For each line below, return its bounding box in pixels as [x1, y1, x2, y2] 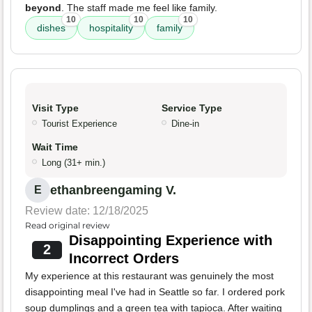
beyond [25, 2, 61, 14]
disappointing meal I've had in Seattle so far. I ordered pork [25, 286, 285, 298]
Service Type [162, 102, 222, 114]
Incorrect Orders [68, 251, 179, 267]
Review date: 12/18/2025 [25, 205, 148, 217]
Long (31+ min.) [42, 157, 105, 169]
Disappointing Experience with [68, 233, 272, 249]
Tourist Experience [42, 118, 117, 130]
